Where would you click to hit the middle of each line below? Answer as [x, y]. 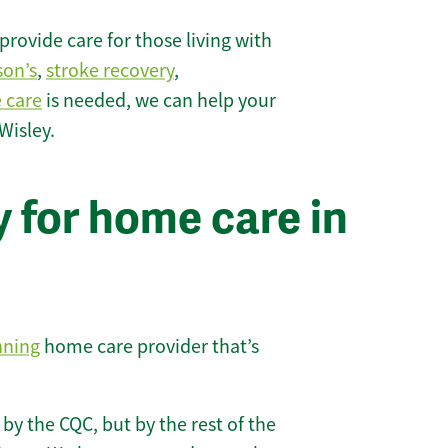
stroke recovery [110, 71]
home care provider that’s [149, 346]
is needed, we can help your [159, 101]
